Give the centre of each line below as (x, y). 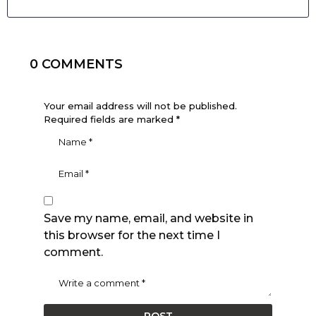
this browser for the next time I (132, 235)
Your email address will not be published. (140, 105)
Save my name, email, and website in (148, 218)
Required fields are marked (110, 119)
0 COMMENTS (76, 64)
